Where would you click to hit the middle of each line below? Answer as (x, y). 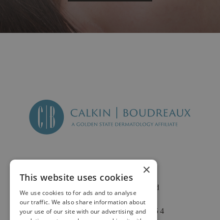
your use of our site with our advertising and (83, 211)
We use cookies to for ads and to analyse (78, 193)
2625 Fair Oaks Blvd (110, 187)
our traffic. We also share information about (83, 202)
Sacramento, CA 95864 (110, 211)
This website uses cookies (76, 177)
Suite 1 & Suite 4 (110, 199)
